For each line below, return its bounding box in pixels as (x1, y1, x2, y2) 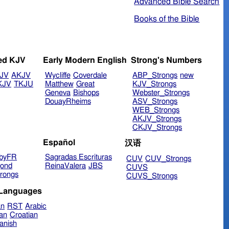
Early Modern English (42, 56, 127, 65)
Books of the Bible (134, 14, 200, 23)
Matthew (44, 80, 74, 88)
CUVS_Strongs (126, 172, 178, 180)
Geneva (44, 89, 71, 97)
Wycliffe (44, 72, 71, 80)
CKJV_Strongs (132, 124, 182, 132)
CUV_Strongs (145, 155, 192, 163)
